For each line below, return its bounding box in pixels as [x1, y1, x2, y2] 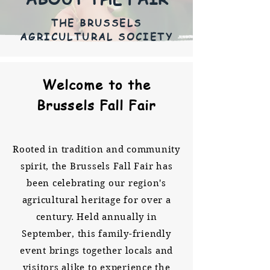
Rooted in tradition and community [13, 144, 180, 155]
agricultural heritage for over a [22, 195, 171, 206]
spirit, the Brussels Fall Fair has [20, 161, 173, 172]
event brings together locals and [20, 245, 173, 256]
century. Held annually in [36, 212, 157, 222]
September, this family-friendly [22, 228, 171, 239]
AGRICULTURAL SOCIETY [20, 30, 173, 43]
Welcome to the [42, 75, 151, 93]
